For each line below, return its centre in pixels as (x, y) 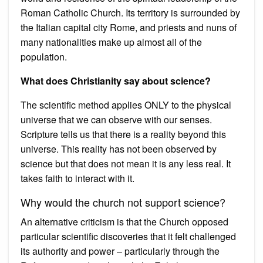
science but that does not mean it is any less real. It (126, 163)
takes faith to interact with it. (77, 178)
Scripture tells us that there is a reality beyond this (123, 134)
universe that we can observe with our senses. (116, 119)
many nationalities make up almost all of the (111, 42)
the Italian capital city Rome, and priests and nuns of (129, 27)
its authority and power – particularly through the (120, 251)
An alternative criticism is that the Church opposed (124, 221)
